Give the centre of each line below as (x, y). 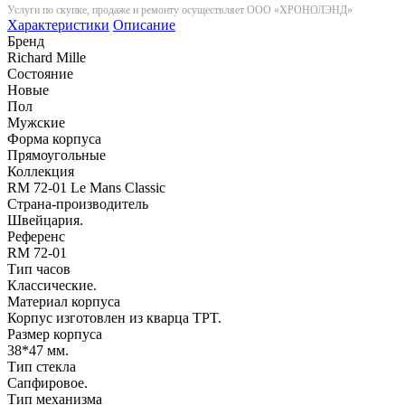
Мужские (36, 122)
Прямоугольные (57, 155)
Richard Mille (47, 57)
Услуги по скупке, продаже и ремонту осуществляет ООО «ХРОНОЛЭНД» (180, 9)
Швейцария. (45, 220)
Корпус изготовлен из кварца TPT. (114, 317)
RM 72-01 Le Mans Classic (86, 187)
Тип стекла (42, 366)
